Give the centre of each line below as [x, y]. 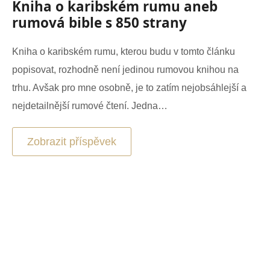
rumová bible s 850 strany [99, 22]
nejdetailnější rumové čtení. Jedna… [90, 105]
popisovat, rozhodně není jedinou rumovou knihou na [125, 69]
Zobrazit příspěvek [72, 141]
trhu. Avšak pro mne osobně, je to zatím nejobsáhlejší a [129, 87]
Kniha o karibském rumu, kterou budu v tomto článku [124, 51]
